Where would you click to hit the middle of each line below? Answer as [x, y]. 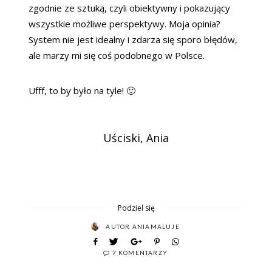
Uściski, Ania [136, 138]
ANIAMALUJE [156, 226]
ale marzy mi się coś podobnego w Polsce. [117, 55]
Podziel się [136, 208]
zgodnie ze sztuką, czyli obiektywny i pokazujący [129, 8]
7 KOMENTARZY [140, 252]
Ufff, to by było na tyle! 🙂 [82, 90]
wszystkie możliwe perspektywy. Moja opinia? [124, 23]
